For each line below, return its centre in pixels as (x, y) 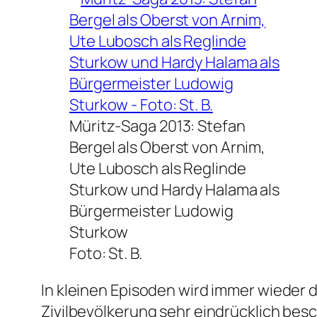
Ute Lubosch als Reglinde (158, 169)
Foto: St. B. (106, 254)
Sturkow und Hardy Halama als (175, 190)
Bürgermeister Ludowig (151, 211)
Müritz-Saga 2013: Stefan (157, 126)
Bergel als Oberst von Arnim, (168, 148)
